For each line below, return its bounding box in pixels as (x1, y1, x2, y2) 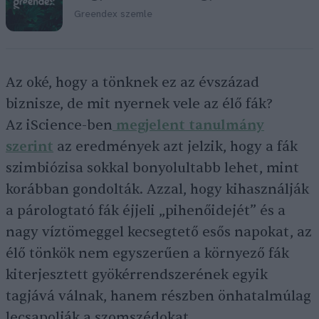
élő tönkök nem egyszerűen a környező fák (6, 245, 289, 263)
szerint (6, 138, 53, 156)
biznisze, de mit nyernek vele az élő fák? (6, 95, 273, 113)
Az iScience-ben (6, 117, 113, 135)
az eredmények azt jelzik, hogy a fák (53, 138, 298, 156)
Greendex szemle (74, 9, 152, 20)
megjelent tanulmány (113, 117, 264, 135)
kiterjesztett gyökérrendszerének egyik (6, 266, 268, 284)
